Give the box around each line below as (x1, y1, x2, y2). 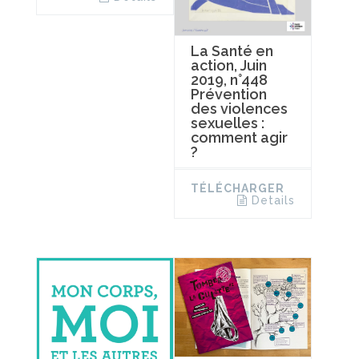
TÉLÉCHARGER (190, 181, 284, 195)
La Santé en (190, 42, 273, 59)
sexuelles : (190, 114, 264, 131)
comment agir (190, 128, 288, 146)
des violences (190, 99, 288, 117)
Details (251, 193, 295, 207)
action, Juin (190, 56, 267, 74)
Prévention (190, 85, 267, 103)
